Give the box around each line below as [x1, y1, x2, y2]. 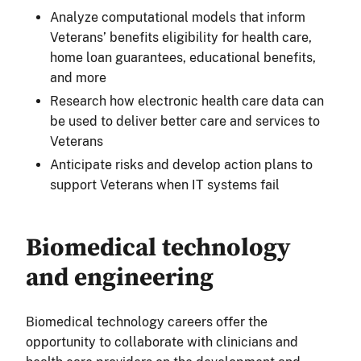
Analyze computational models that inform [50, 9, 305, 25]
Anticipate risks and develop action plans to [50, 156, 313, 172]
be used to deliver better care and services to [50, 113, 320, 129]
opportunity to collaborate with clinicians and [26, 334, 298, 350]
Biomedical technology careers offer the [26, 313, 268, 330]
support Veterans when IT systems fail [50, 176, 283, 193]
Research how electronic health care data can [50, 93, 324, 109]
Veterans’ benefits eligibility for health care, [50, 29, 312, 45]
